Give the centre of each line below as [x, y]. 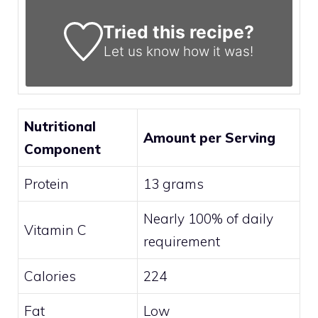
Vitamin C [55, 230]
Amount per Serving [209, 137]
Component [62, 149]
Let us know [141, 51]
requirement [182, 241]
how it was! [216, 51]
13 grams [174, 183]
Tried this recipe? [178, 32]
